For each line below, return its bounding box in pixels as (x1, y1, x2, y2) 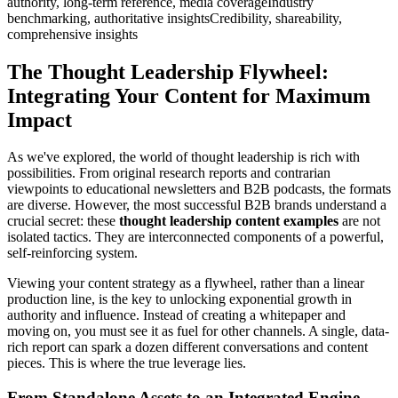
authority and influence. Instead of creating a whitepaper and (7, 307, 346, 323)
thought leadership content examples (119, 213, 338, 229)
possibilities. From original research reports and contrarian (7, 165, 330, 181)
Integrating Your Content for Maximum (7, 84, 370, 107)
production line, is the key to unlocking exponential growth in (7, 291, 352, 307)
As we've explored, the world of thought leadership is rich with (7, 149, 360, 165)
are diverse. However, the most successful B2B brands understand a (7, 197, 386, 213)
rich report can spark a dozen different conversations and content (7, 339, 368, 355)
